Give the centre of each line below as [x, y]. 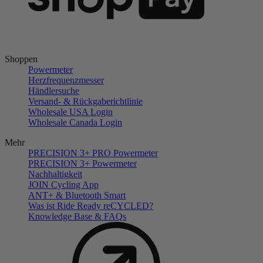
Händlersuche [54, 90]
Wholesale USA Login [70, 112]
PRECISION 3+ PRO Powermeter [93, 153]
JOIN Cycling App [63, 184]
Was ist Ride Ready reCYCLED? [91, 205]
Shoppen [21, 59]
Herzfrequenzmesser [66, 80]
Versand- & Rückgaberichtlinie [85, 101]
